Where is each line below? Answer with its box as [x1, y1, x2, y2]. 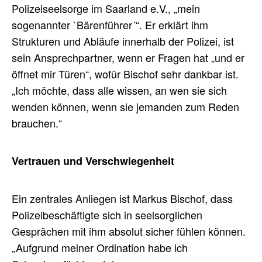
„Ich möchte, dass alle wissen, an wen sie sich [12, 82, 227, 98]
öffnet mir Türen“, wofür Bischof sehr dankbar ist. [12, 65, 239, 81]
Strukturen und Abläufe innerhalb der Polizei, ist [12, 33, 234, 49]
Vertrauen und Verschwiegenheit [12, 153, 174, 168]
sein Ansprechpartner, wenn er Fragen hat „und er [12, 49, 244, 65]
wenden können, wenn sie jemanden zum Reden [12, 98, 239, 114]
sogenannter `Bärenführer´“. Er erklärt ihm [12, 16, 208, 32]
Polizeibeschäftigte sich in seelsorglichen [12, 206, 202, 222]
